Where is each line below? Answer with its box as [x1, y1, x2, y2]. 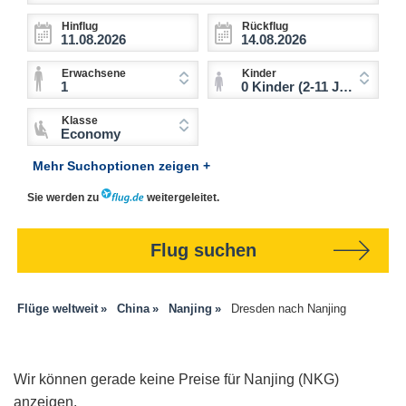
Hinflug [62, 20, 98, 34]
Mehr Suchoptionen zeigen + [33, 159, 210, 174]
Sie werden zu [27, 191, 101, 205]
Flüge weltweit [17, 302, 98, 316]
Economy [61, 126, 121, 142]
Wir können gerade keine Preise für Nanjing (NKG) [14, 372, 339, 388]
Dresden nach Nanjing [231, 302, 346, 316]
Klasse [62, 114, 98, 128]
